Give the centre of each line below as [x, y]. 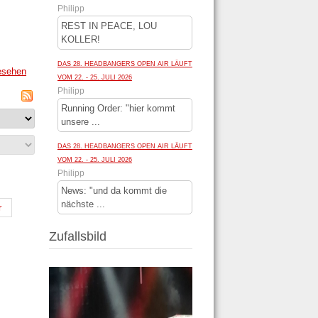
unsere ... [80, 122]
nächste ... [83, 204]
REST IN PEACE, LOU [109, 26]
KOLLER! [80, 40]
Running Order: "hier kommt [118, 109]
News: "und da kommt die [114, 191]
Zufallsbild [77, 237]
